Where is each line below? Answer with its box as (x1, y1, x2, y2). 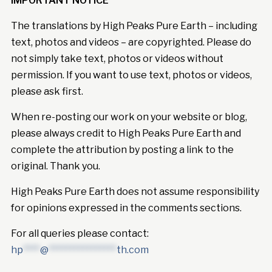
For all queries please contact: (10, 227, 149, 239)
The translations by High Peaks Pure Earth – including (10, 19, 257, 32)
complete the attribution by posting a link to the (10, 143, 234, 155)
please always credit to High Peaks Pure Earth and (10, 127, 241, 139)
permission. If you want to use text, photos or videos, (10, 69, 252, 81)
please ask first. (10, 85, 83, 97)
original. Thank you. (10, 160, 100, 172)
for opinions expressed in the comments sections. (10, 202, 242, 214)
